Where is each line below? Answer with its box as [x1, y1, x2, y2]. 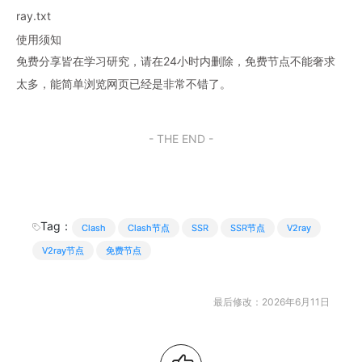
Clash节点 [128, 221, 170, 234]
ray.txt [16, 9, 51, 23]
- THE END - [149, 132, 213, 145]
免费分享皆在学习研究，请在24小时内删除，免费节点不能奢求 [16, 54, 335, 68]
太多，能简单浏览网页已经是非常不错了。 [16, 77, 231, 90]
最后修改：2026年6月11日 [213, 296, 330, 308]
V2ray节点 [42, 244, 84, 256]
